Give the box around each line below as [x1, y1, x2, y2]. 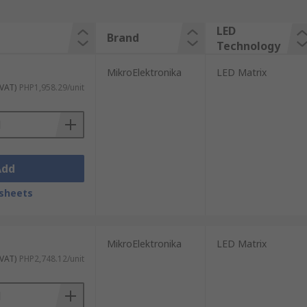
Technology [216, 38, 280, 53]
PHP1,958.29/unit [19, 82, 84, 93]
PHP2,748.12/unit [19, 253, 84, 265]
